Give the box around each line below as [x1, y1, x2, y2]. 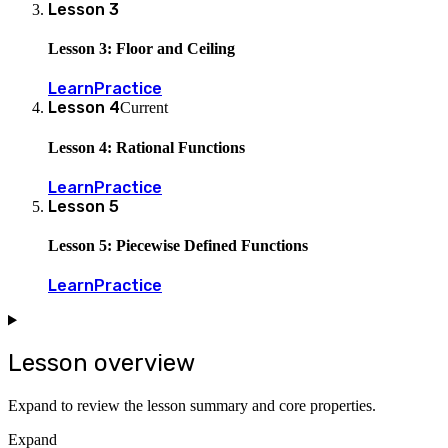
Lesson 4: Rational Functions [48, 138, 245, 156]
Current [120, 99, 168, 117]
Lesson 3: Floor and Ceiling [48, 40, 235, 58]
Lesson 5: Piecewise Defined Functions [48, 237, 308, 255]
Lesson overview [8, 349, 195, 378]
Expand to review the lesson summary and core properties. [8, 397, 376, 415]
